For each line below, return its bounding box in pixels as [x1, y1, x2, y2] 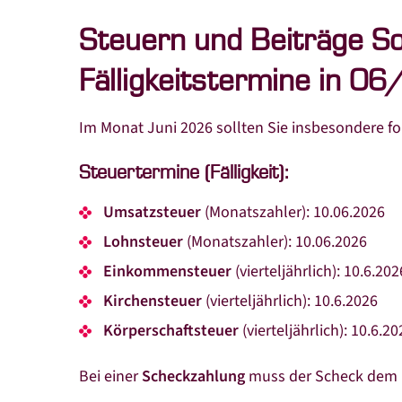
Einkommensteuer [103, 260, 235, 283]
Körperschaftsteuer [103, 319, 242, 342]
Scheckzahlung [142, 365, 245, 388]
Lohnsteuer [103, 231, 183, 253]
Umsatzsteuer [103, 201, 201, 223]
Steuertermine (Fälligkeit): [79, 163, 288, 183]
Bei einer [79, 365, 142, 388]
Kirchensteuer [103, 290, 205, 312]
